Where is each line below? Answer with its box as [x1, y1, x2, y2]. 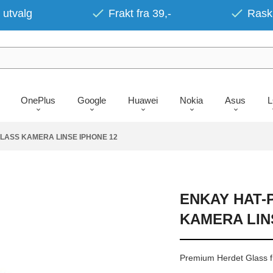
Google [77, 94, 106, 105]
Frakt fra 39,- [108, 7, 171, 19]
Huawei [127, 94, 158, 105]
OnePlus [20, 94, 55, 105]
